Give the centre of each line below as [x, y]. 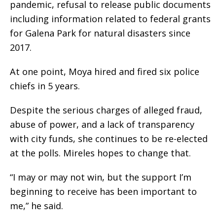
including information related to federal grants [110, 19]
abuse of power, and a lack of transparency [102, 125]
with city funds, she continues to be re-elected [109, 139]
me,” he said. [37, 206]
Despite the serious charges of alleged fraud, [106, 110]
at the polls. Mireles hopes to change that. [100, 153]
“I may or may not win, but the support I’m [101, 177]
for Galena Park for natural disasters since [100, 33]
